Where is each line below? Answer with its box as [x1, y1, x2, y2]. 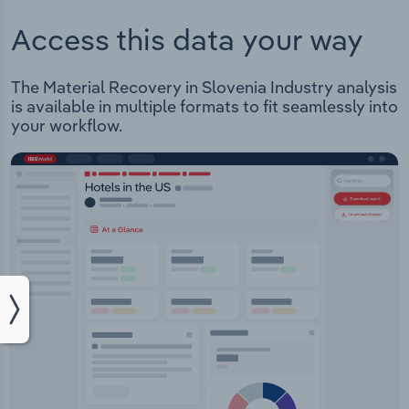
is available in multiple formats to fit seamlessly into [11, 96, 398, 118]
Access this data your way [11, 20, 363, 58]
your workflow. [11, 115, 122, 137]
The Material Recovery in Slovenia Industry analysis [11, 77, 397, 99]
